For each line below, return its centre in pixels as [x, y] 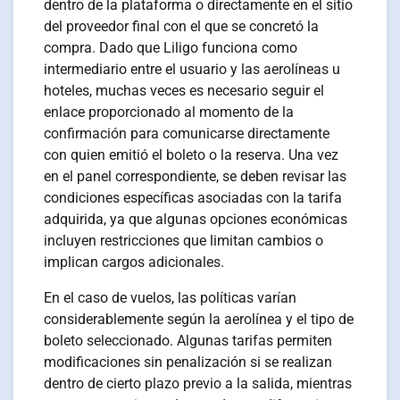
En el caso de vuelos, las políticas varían [171, 298]
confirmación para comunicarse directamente [187, 134]
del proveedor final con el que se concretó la [182, 27]
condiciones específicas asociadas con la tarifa [193, 198]
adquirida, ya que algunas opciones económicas [196, 220]
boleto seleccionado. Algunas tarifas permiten [188, 341]
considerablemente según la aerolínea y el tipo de [199, 320]
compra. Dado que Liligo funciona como [171, 48]
